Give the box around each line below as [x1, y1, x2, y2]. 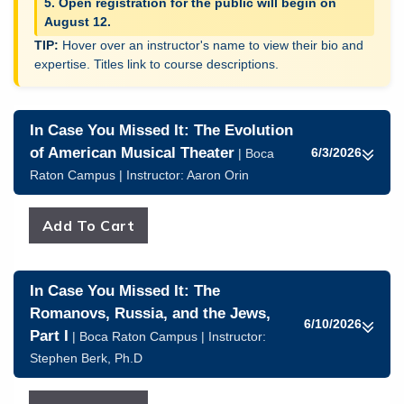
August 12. [44, 14, 111, 29]
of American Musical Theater [30, 144, 234, 161]
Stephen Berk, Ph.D [30, 351, 142, 365]
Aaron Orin [187, 168, 249, 182]
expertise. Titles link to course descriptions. [34, 57, 279, 71]
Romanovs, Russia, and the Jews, [30, 305, 271, 322]
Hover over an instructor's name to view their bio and [62, 38, 363, 52]
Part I [30, 327, 69, 344]
